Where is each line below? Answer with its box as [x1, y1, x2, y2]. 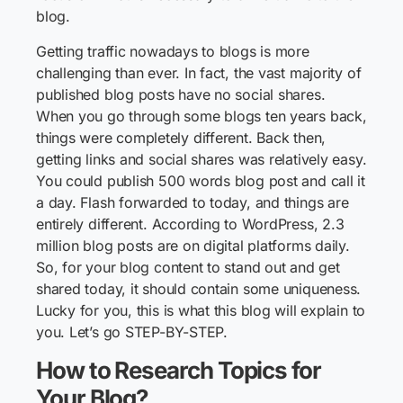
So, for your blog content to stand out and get [36, 258, 340, 276]
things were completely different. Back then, [36, 129, 327, 147]
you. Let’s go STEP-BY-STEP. [36, 323, 228, 341]
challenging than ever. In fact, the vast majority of [36, 64, 362, 82]
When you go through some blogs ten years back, [36, 107, 367, 125]
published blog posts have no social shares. [36, 85, 326, 103]
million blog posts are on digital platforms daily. [36, 237, 350, 255]
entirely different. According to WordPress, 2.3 [36, 215, 345, 233]
